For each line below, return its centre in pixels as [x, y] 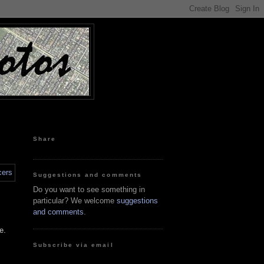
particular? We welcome [75, 200]
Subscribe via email [73, 245]
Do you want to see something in [89, 189]
